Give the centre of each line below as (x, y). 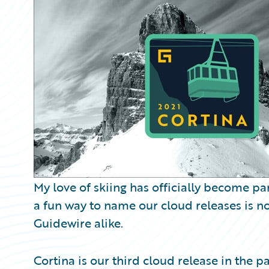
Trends (61, 32)
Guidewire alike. (78, 223)
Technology (71, 17)
